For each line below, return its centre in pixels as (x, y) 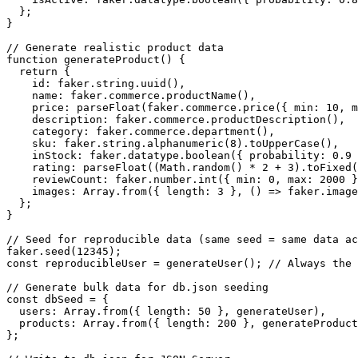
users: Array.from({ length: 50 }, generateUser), (166, 312)
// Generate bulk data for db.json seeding (137, 288)
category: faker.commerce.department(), (141, 132)
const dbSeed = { (58, 300)
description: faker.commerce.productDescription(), (176, 120)
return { (38, 72)
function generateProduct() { (96, 60)
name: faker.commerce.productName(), (131, 96)
